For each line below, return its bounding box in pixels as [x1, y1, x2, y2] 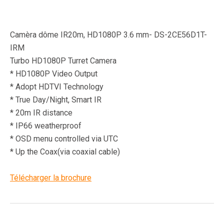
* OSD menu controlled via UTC [10, 134, 118, 143]
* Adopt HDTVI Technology [10, 82, 103, 91]
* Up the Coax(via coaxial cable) [10, 147, 120, 156]
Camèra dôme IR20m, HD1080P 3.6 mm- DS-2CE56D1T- [10, 30, 207, 39]
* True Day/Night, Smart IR [10, 95, 101, 104]
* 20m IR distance [10, 108, 72, 117]
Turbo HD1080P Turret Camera [10, 56, 116, 65]
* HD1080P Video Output [10, 69, 97, 78]
